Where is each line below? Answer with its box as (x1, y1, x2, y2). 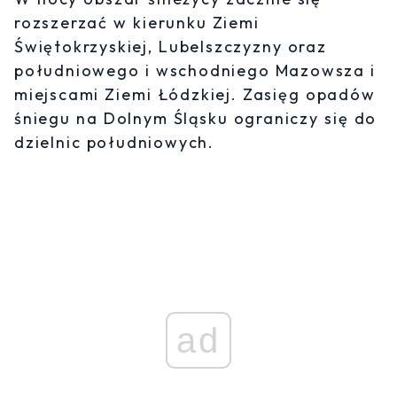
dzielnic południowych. (14, 132, 214, 153)
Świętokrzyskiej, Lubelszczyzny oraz (14, 36, 327, 58)
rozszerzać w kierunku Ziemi (14, 12, 260, 34)
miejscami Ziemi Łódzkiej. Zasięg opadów (14, 84, 376, 105)
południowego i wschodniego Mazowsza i (14, 60, 377, 82)
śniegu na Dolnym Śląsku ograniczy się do (14, 108, 378, 129)
